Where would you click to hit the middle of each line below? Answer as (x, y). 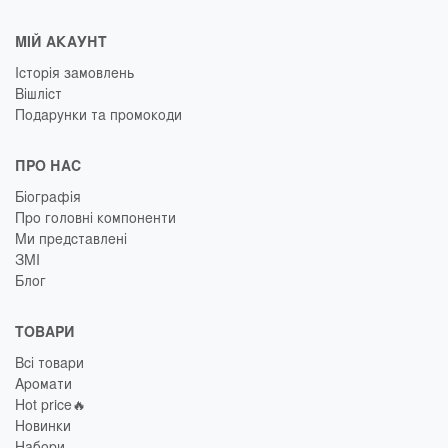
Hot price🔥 (50, 404)
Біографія (48, 196)
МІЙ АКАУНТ (61, 41)
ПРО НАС (48, 165)
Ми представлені (71, 238)
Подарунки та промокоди (98, 114)
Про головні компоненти (95, 217)
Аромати (43, 383)
